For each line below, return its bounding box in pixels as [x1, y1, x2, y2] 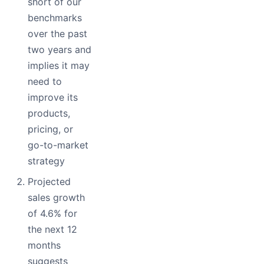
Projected [28, 176, 71, 188]
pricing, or [28, 123, 73, 136]
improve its [28, 91, 78, 104]
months [28, 239, 61, 252]
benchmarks [28, 12, 82, 24]
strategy [28, 155, 65, 167]
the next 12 [28, 223, 77, 236]
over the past [28, 28, 87, 40]
